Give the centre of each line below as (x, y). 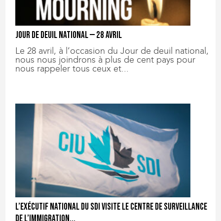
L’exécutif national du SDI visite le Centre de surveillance (111, 207)
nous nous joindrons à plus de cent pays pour (106, 60)
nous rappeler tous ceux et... (72, 69)
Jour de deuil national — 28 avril (69, 36)
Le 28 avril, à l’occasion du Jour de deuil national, (112, 51)
